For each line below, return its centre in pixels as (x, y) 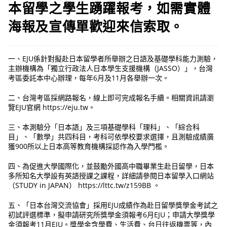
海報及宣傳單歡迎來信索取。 (96, 27)
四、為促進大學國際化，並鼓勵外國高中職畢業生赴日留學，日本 (111, 166)
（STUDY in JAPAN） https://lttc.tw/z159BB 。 (84, 185)
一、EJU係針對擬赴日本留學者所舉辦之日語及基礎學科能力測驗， (113, 59)
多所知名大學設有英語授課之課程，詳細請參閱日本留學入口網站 (111, 176)
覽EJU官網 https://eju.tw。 (52, 107)
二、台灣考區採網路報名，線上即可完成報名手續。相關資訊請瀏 (111, 98)
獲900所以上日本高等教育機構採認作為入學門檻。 (89, 146)
